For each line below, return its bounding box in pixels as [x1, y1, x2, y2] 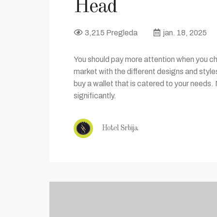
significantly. [74, 92, 116, 100]
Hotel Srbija [100, 124, 138, 132]
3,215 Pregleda [85, 29, 138, 37]
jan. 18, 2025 [163, 29, 207, 37]
